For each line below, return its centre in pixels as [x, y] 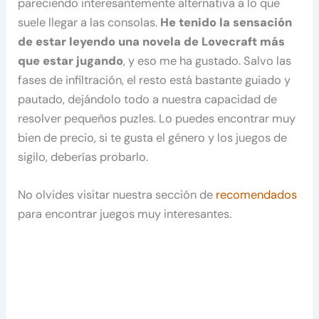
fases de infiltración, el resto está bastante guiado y [155, 80]
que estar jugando [71, 61]
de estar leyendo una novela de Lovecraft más [152, 41]
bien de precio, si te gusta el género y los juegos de [153, 137]
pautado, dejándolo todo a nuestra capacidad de [148, 99]
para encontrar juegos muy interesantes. [125, 214]
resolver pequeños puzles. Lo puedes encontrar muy [157, 118]
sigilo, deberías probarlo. [83, 157]
